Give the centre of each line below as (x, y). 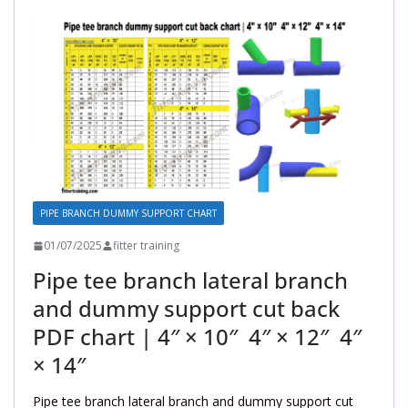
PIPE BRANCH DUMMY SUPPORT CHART (128, 214)
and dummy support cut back (186, 309)
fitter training (146, 246)
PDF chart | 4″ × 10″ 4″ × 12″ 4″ (197, 337)
